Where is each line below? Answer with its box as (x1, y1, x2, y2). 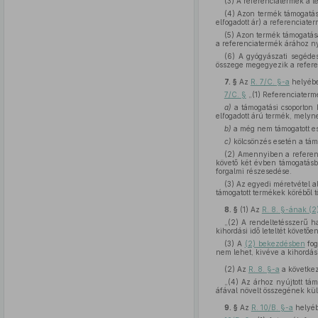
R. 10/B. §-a (251, 303, 293, 312)
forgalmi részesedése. (215, 167, 292, 175)
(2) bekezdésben (244, 239, 305, 248)
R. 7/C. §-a (250, 77, 290, 86)
